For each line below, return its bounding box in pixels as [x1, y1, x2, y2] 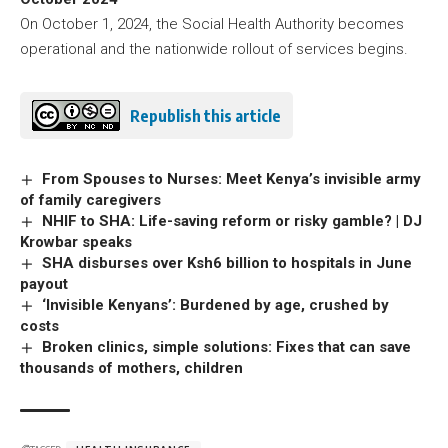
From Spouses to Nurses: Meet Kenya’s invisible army [42, 170, 422, 189]
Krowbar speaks [20, 233, 132, 252]
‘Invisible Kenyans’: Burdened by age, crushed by [42, 296, 390, 315]
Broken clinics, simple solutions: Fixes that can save [42, 338, 412, 357]
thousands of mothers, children [20, 359, 247, 378]
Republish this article [130, 105, 281, 126]
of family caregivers [20, 191, 165, 210]
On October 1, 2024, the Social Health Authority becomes [20, 15, 404, 34]
